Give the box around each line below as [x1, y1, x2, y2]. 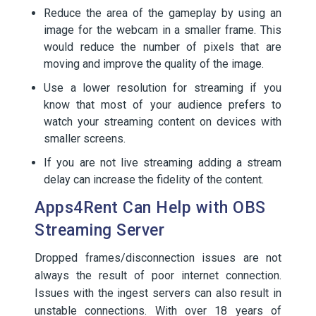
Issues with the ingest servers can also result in [35, 286, 281, 300]
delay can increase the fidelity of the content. [44, 173, 264, 186]
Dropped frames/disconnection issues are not [35, 251, 281, 265]
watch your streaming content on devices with [44, 115, 281, 128]
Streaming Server [35, 221, 164, 240]
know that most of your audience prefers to [44, 98, 281, 111]
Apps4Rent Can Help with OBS [35, 198, 266, 217]
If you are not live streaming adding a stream [44, 156, 281, 169]
